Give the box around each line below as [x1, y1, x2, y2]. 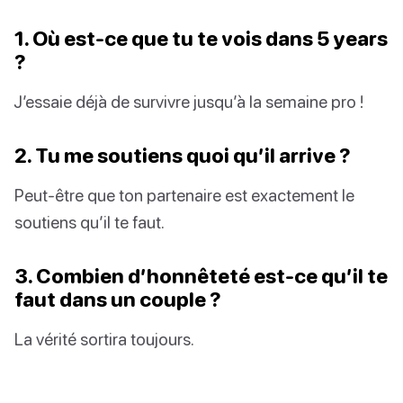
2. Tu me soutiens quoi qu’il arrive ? [14, 142, 351, 167]
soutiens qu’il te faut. [14, 210, 165, 232]
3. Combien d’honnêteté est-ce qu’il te [14, 263, 388, 288]
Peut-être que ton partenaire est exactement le [14, 184, 354, 205]
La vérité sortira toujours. [14, 327, 194, 349]
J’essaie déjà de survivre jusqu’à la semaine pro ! [14, 90, 363, 112]
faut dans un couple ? [14, 286, 221, 311]
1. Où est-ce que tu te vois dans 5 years [14, 25, 388, 50]
